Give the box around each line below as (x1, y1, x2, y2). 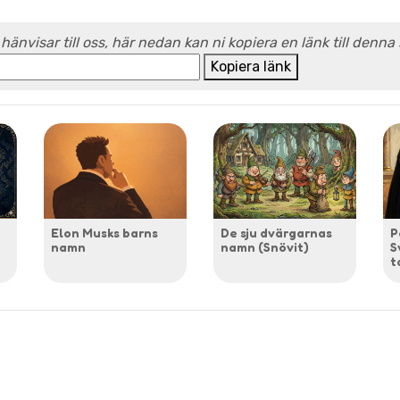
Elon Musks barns (51, 224, 158, 240)
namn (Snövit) (221, 238, 309, 254)
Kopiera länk (211, 58, 291, 75)
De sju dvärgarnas (221, 224, 332, 240)
